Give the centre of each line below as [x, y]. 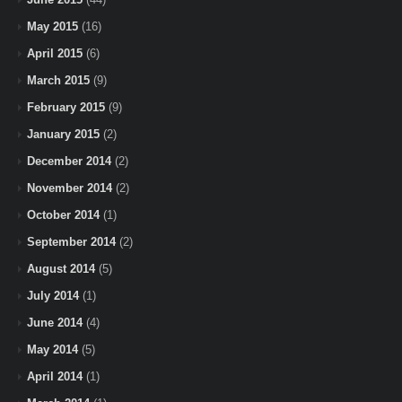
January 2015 [63, 134]
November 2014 [70, 188]
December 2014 [69, 161]
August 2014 [61, 268]
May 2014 [52, 349]
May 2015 [52, 26]
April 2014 [55, 376]
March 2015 [58, 80]
